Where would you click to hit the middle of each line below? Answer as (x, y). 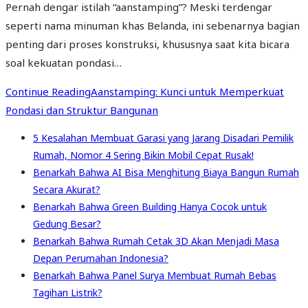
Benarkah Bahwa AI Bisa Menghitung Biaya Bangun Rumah (166, 172)
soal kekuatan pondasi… (64, 62)
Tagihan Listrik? (68, 292)
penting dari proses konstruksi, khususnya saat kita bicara (147, 44)
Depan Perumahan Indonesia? (101, 258)
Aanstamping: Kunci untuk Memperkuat (187, 91)
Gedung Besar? (67, 223)
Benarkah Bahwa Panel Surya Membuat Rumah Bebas (155, 275)
